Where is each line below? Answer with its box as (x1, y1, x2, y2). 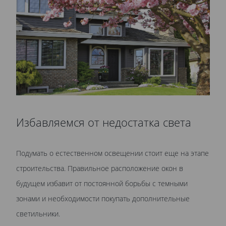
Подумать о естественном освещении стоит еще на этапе (16, 148, 209, 158)
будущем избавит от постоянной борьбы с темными (16, 179, 188, 189)
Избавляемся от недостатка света (16, 115, 191, 130)
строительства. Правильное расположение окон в (16, 163, 183, 174)
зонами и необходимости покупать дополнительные (16, 194, 190, 204)
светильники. (16, 209, 60, 219)
